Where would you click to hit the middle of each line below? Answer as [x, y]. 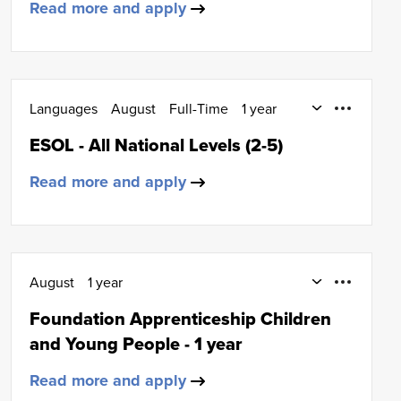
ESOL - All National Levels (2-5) [156, 145]
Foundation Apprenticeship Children [180, 319]
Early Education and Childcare [123, 303]
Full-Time [199, 108]
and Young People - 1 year [136, 344]
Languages [64, 108]
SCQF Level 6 [273, 303]
